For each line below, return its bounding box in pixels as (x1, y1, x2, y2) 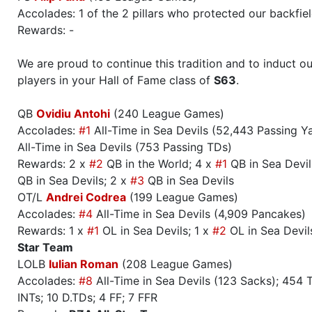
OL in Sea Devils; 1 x (99, 224, 212, 238)
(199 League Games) (126, 190, 238, 205)
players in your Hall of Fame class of (17, 73, 214, 88)
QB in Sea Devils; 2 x (17, 173, 130, 188)
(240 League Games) (110, 107, 224, 121)
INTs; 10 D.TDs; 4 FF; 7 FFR (17, 290, 157, 305)
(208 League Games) (118, 257, 233, 272)
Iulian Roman (49, 257, 118, 272)
